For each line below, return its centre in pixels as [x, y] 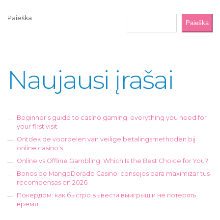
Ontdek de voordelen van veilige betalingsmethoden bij [106, 139]
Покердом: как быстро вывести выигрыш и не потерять [107, 195]
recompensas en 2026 [52, 182]
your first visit [37, 126]
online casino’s [40, 148]
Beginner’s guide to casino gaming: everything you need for [112, 118]
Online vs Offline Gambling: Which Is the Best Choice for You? [113, 161]
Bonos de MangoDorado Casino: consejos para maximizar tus [113, 174]
